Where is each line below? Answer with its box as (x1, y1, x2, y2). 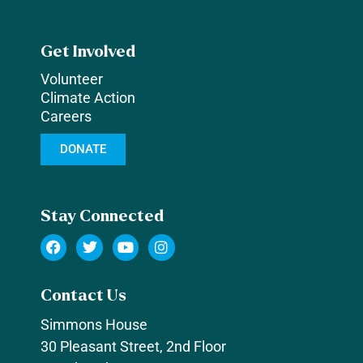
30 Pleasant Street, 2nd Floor (41, 337, 226, 355)
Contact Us (41, 286, 126, 304)
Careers (41, 108, 92, 126)
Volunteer (41, 70, 103, 88)
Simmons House (41, 315, 147, 333)
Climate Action (41, 89, 135, 107)
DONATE (60, 142, 106, 157)
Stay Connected (41, 207, 164, 225)
